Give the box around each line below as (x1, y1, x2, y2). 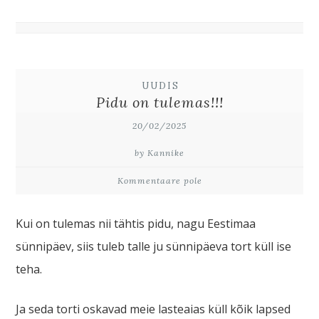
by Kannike (135, 147, 184, 159)
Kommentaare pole (117, 175, 202, 187)
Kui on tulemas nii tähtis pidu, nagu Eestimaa (16, 216, 256, 232)
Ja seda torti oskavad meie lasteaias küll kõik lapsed (16, 301, 291, 318)
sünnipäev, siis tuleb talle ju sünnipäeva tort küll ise (16, 239, 292, 255)
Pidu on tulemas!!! (95, 93, 224, 112)
